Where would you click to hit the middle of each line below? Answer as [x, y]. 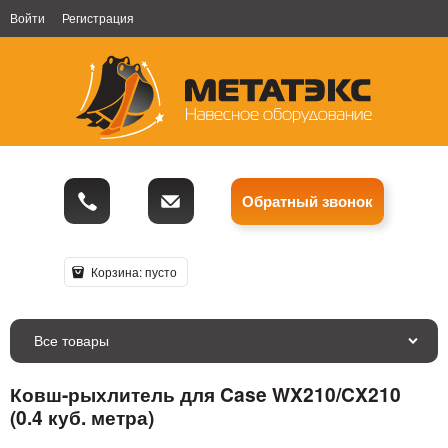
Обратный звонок [307, 201]
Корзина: [116, 272]
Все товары [71, 339]
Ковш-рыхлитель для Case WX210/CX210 [205, 393]
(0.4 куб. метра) [82, 416]
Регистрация [98, 17]
